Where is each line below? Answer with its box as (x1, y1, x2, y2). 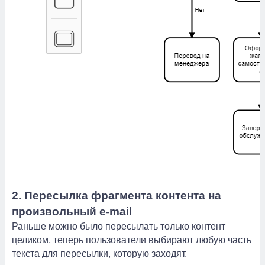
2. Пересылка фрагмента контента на (12, 189, 221, 202)
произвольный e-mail (12, 205, 132, 218)
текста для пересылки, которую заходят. (12, 248, 187, 258)
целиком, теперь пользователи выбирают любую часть (12, 235, 251, 245)
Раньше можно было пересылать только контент (12, 221, 225, 231)
